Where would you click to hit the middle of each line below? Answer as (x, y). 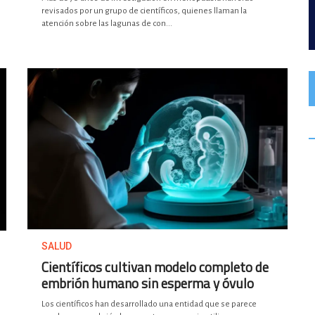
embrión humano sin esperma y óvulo (148, 283)
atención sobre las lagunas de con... (107, 24)
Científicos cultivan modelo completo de (155, 267)
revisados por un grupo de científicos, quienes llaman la (144, 11)
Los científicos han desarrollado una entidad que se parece (149, 304)
